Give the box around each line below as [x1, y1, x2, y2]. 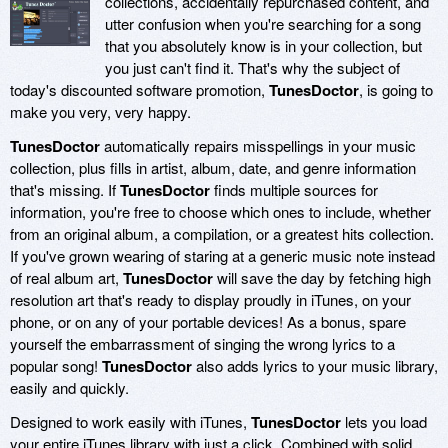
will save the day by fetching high [213, 266, 431, 288]
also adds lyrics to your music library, [192, 354, 438, 376]
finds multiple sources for [210, 178, 378, 200]
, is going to [359, 78, 433, 100]
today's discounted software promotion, [10, 78, 269, 100]
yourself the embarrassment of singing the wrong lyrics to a [10, 332, 395, 354]
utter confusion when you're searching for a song [105, 12, 421, 34]
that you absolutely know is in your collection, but [105, 34, 422, 56]
